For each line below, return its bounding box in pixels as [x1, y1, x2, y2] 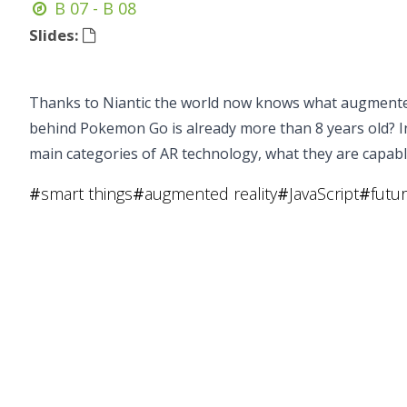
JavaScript [289, 183, 359, 204]
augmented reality [144, 183, 277, 204]
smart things [41, 183, 133, 204]
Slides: [29, 25, 83, 45]
